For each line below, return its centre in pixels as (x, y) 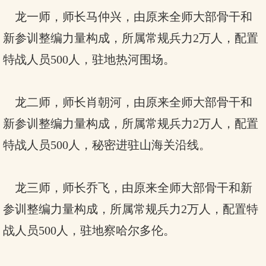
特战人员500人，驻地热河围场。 (89, 59)
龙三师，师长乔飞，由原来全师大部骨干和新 (128, 188)
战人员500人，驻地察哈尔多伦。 (89, 230)
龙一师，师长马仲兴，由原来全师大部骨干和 (128, 17)
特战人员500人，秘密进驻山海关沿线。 (107, 145)
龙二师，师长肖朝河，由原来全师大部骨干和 (128, 102)
